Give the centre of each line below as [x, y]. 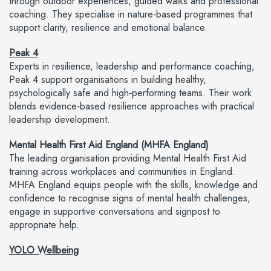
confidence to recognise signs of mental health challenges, [130, 198]
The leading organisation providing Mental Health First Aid [128, 158]
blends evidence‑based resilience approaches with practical [132, 106]
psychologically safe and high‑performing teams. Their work [130, 93]
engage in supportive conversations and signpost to [115, 211]
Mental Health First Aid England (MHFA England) [109, 145]
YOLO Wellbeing [44, 250]
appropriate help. [44, 225]
